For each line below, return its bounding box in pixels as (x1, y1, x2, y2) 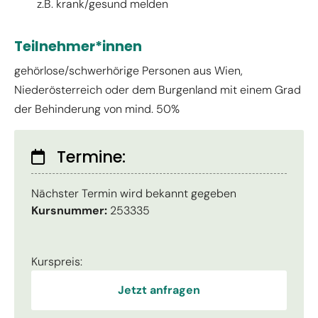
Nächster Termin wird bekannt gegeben (31, 186, 236, 202)
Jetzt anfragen (118, 283, 200, 298)
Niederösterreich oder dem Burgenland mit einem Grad (14, 82, 301, 98)
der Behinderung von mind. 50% (14, 102, 180, 117)
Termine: (57, 146, 126, 169)
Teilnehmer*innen (14, 37, 142, 57)
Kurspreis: (31, 254, 82, 270)
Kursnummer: (31, 203, 110, 219)
